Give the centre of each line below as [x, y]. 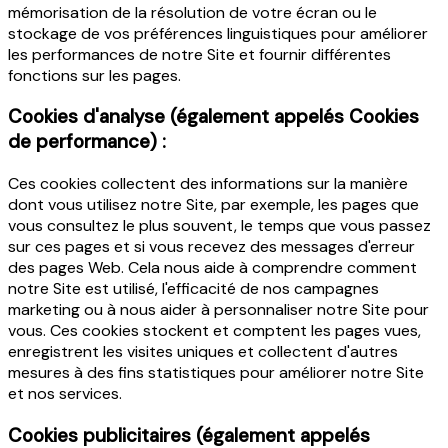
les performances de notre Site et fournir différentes [199, 54]
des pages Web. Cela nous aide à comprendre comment [212, 268]
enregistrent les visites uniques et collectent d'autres [203, 352]
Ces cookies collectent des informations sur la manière [208, 184]
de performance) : [87, 142]
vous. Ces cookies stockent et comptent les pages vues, [214, 331]
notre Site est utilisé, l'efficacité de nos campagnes [193, 289]
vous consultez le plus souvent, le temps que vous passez [219, 226]
